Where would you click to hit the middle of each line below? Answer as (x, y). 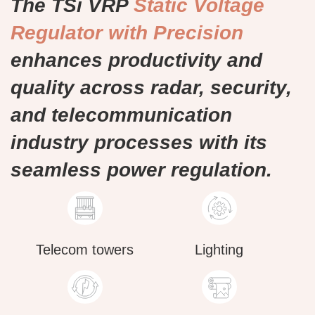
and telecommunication (121, 115)
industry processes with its (139, 143)
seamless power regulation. (141, 170)
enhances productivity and (136, 60)
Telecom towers (85, 250)
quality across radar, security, (151, 88)
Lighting (219, 250)
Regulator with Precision (127, 33)
